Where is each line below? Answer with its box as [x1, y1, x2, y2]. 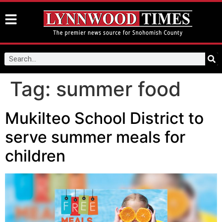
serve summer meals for [5, 127, 185, 147]
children [5, 146, 65, 166]
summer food [56, 77, 181, 101]
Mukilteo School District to [5, 109, 204, 128]
